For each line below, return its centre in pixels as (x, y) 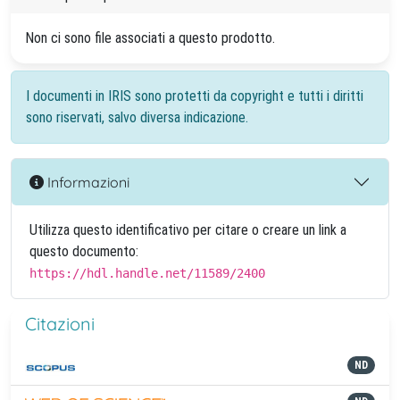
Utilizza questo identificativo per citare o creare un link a (188, 230)
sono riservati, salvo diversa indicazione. (137, 117)
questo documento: (84, 251)
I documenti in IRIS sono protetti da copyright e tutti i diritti (195, 96)
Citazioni (60, 324)
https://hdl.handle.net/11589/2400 (147, 273)
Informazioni (87, 182)
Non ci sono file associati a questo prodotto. (150, 38)
